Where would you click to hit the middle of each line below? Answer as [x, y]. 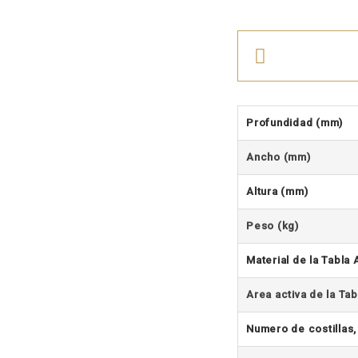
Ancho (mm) [278, 157]
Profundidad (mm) [299, 122]
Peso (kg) [272, 225]
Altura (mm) [277, 191]
